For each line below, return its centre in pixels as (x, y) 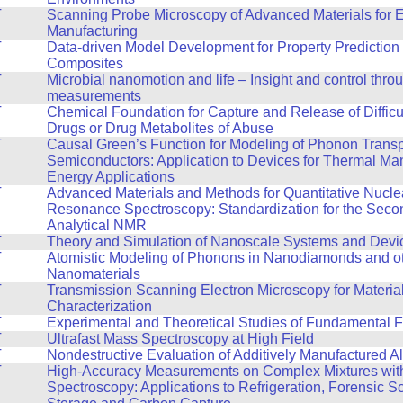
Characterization (99, 306)
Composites (85, 63)
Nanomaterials (93, 273)
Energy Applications (110, 176)
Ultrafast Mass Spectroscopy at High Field (180, 338)
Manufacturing (92, 31)
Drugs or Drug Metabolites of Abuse (160, 128)
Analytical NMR (96, 225)
